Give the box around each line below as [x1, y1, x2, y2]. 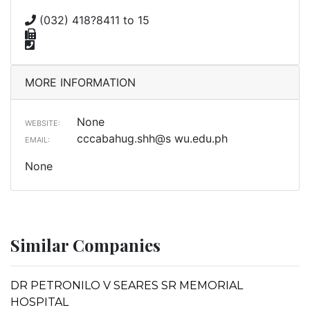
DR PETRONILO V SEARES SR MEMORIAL [10, 278, 243, 292]
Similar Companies [10, 233, 161, 256]
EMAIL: [25, 134, 50, 145]
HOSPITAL [10, 295, 69, 309]
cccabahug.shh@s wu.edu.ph [77, 131, 228, 145]
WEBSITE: [25, 118, 60, 128]
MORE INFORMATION [25, 75, 136, 89]
